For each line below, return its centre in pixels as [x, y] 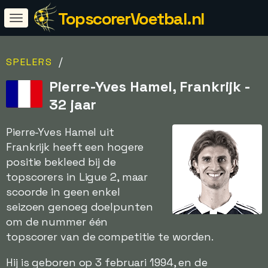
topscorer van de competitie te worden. [110, 237]
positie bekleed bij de [61, 162]
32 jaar [73, 104]
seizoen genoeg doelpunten [80, 207]
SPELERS [29, 62]
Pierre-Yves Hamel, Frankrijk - [150, 86]
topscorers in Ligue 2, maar [77, 177]
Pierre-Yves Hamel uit [60, 132]
